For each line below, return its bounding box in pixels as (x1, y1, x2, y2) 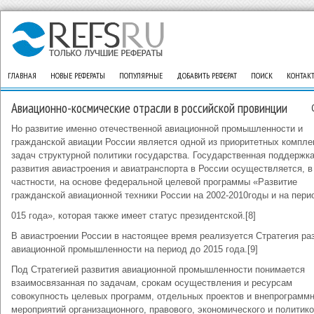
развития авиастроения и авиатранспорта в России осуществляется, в (11, 163, 313, 174)
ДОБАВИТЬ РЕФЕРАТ (177, 70, 237, 81)
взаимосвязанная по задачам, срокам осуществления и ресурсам (11, 278, 292, 288)
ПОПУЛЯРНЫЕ (119, 70, 163, 81)
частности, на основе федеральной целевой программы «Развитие (11, 177, 297, 187)
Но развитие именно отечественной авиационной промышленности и (11, 123, 303, 134)
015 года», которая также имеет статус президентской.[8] (11, 210, 256, 221)
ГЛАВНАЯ (8, 70, 36, 81)
